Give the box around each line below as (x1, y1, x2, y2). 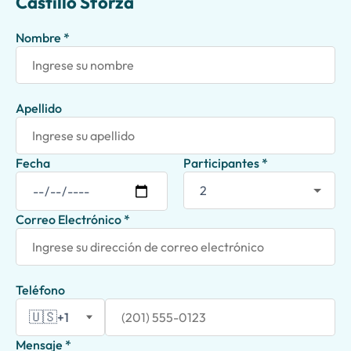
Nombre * (16, 30, 70, 45)
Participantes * (183, 155, 268, 171)
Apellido (16, 100, 62, 116)
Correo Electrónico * (16, 212, 130, 227)
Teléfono (16, 282, 65, 298)
